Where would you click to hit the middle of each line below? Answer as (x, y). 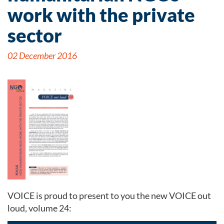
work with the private (101, 14)
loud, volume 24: (39, 208)
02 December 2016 (42, 55)
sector (35, 35)
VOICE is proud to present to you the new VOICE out (109, 195)
